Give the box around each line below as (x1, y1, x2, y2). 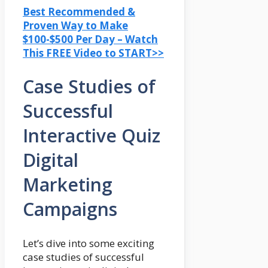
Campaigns (23, 197, 117, 222)
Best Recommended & (23, 4, 135, 19)
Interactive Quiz (23, 123, 160, 148)
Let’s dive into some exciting (23, 236, 154, 251)
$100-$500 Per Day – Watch (23, 32, 158, 46)
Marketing (23, 172, 112, 197)
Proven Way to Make (23, 18, 128, 32)
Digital (23, 148, 78, 173)
